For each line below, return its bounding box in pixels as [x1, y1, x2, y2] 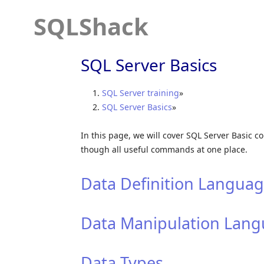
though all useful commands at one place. [81, 143, 247, 155]
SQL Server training [102, 87, 179, 98]
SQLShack [34, 10, 148, 42]
